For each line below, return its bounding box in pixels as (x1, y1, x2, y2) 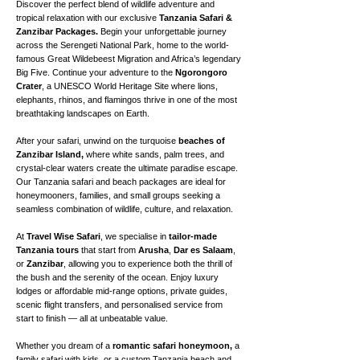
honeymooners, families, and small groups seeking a (16, 190, 220, 200)
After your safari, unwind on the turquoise (16, 136, 178, 145)
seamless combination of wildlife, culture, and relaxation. (16, 204, 233, 214)
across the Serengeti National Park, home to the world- (16, 40, 229, 50)
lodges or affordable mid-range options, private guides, (16, 286, 227, 296)
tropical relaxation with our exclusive (16, 13, 159, 22)
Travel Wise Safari (27, 231, 100, 241)
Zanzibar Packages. (16, 27, 98, 36)
